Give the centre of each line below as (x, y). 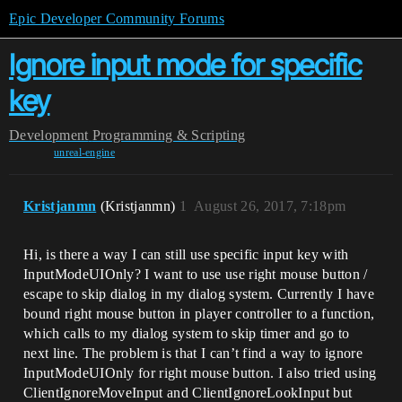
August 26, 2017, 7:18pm (270, 206)
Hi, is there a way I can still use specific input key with (186, 254)
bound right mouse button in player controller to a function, (199, 314)
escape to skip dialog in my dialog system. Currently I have (199, 294)
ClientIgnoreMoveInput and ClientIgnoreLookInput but (188, 393)
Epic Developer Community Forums (117, 18)
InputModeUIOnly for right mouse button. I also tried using (200, 373)
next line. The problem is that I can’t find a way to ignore (193, 353)
